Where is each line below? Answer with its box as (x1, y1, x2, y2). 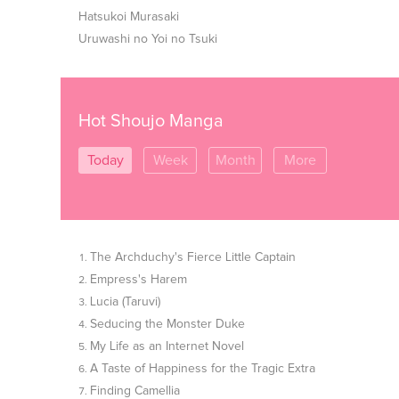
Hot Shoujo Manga (78, 112, 224, 130)
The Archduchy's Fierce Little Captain (90, 251, 296, 264)
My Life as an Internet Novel (90, 340, 244, 353)
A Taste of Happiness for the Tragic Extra (90, 362, 315, 375)
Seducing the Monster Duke (90, 318, 245, 330)
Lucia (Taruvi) (90, 296, 160, 308)
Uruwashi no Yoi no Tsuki (78, 33, 217, 45)
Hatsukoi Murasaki (78, 11, 179, 23)
